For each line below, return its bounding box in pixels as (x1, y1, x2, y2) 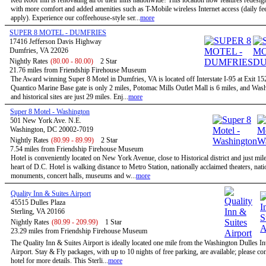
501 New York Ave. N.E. (10, 116, 81, 125)
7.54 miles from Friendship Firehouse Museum (10, 145, 143, 153)
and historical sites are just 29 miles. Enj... (11, 93, 128, 101)
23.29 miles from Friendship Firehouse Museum (11, 227, 147, 235)
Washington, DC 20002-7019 (10, 125, 93, 134)
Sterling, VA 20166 (11, 207, 65, 216)
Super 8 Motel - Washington (10, 107, 90, 116)
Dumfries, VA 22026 (9, 46, 68, 55)
